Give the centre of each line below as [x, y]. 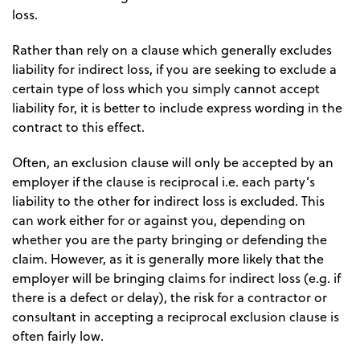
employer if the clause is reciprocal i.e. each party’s [164, 182]
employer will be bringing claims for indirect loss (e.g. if [176, 278]
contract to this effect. [78, 127]
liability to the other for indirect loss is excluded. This [168, 201]
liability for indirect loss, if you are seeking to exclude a [174, 70]
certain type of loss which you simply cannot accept [166, 89]
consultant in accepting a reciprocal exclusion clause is [176, 317]
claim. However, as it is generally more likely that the [168, 259]
